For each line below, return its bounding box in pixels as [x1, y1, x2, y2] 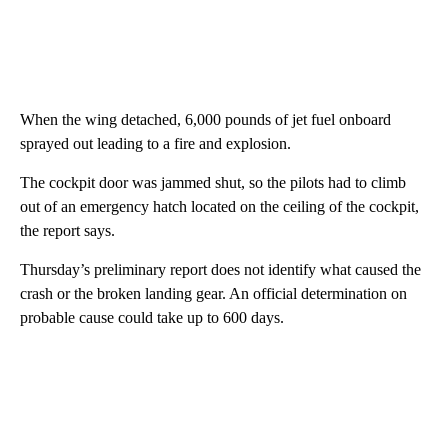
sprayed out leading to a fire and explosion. [20, 134, 291, 152]
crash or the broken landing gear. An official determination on [20, 284, 407, 302]
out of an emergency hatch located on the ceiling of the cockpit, [20, 197, 419, 215]
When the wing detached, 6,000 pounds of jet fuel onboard [20, 110, 391, 128]
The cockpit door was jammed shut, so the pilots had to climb [20, 173, 406, 191]
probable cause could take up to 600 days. [20, 308, 284, 326]
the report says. [20, 221, 115, 239]
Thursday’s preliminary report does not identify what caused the [20, 260, 421, 278]
